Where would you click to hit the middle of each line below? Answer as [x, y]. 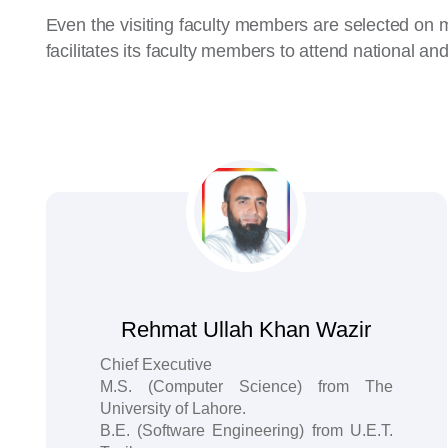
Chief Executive [155, 364]
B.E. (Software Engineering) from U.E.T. [246, 430]
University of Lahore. [172, 408]
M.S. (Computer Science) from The [246, 386]
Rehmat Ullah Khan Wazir [246, 329]
